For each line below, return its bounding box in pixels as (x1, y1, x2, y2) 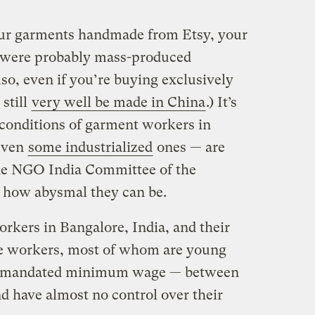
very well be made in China (31, 94, 205, 110)
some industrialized (27, 139, 153, 155)
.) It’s (205, 94, 237, 110)
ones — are (153, 139, 225, 155)
